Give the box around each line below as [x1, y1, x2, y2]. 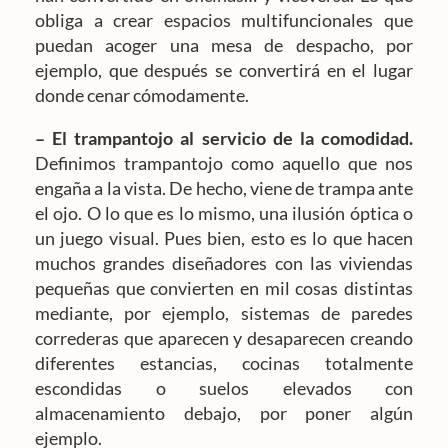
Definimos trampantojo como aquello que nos [35, 151, 413, 174]
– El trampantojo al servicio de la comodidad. [35, 126, 413, 149]
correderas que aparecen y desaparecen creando [35, 326, 413, 349]
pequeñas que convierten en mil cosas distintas [35, 276, 413, 299]
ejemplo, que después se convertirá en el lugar [35, 58, 413, 81]
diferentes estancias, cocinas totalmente [35, 351, 413, 374]
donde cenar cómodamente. [35, 83, 249, 106]
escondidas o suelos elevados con [35, 376, 413, 399]
